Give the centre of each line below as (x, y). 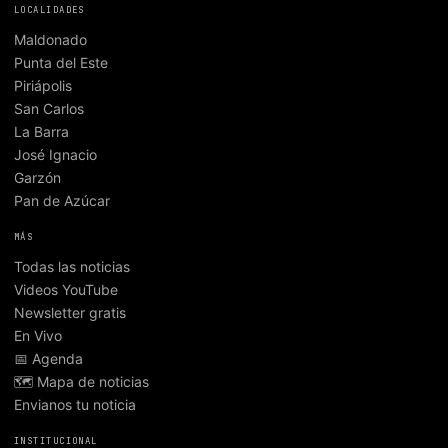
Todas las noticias (72, 266)
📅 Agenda (48, 358)
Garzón (37, 177)
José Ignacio (55, 154)
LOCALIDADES (49, 9)
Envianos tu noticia (75, 404)
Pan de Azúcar (62, 200)
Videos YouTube (66, 289)
